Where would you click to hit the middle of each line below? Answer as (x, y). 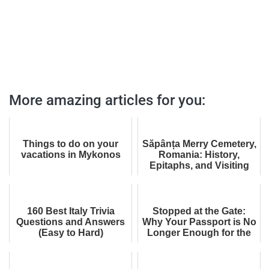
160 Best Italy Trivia (71, 211)
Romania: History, (199, 154)
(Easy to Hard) (71, 232)
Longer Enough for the (199, 232)
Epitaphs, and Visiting (199, 165)
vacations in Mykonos (71, 154)
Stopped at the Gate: (199, 211)
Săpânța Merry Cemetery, (199, 144)
